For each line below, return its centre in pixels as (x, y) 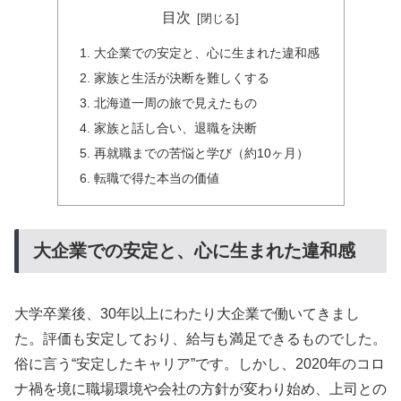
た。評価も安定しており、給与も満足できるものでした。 (200, 338)
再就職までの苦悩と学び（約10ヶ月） (201, 153)
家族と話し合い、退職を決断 (175, 128)
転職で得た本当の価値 (156, 178)
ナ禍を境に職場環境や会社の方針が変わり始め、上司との (200, 388)
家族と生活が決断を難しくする (181, 78)
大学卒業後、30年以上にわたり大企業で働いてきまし (187, 313)
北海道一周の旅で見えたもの (175, 102)
